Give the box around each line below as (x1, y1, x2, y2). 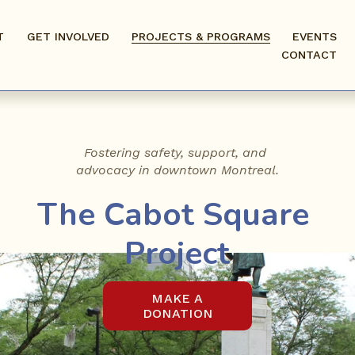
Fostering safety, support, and (84, 144, 267, 160)
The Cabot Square (36, 192, 309, 236)
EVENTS (292, 30, 338, 44)
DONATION (142, 305, 213, 321)
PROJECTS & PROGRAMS (131, 30, 270, 44)
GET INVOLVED (26, 30, 109, 44)
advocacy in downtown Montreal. (75, 162, 279, 177)
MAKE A (151, 290, 204, 306)
